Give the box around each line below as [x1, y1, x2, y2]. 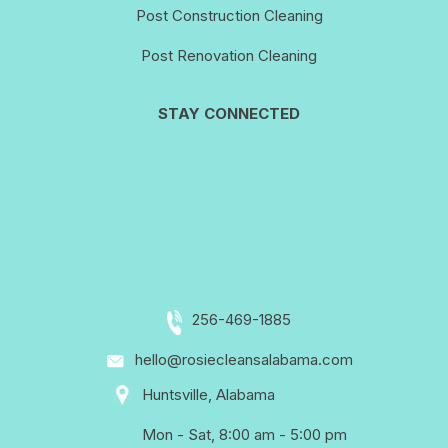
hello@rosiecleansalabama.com [135, 349, 353, 369]
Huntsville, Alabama [141, 384, 275, 404]
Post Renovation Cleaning [141, 45, 317, 65]
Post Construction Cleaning [135, 5, 323, 25]
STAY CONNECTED [158, 103, 300, 123]
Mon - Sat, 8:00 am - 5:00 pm [141, 424, 347, 444]
